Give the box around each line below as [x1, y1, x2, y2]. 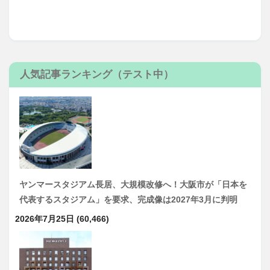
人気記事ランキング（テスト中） [20, 68, 174, 80]
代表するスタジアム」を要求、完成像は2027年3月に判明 [19, 194, 237, 204]
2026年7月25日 [15, 213, 74, 224]
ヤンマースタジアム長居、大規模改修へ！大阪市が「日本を [19, 179, 247, 189]
